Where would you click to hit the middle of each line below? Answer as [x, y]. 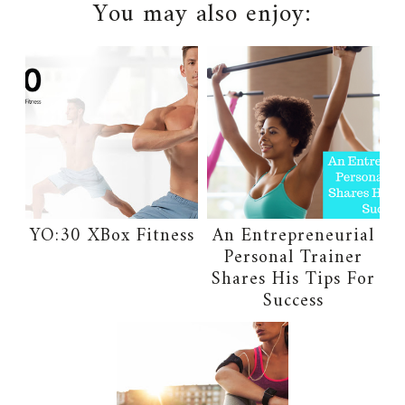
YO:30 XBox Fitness [112, 236]
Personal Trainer [293, 258]
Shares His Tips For [293, 279]
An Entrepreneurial [293, 236]
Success [293, 301]
